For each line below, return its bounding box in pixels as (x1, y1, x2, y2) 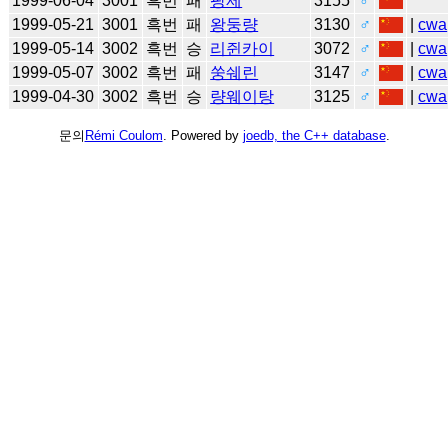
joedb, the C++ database (242, 127, 386, 143)
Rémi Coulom (84, 127, 163, 143)
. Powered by (162, 127, 243, 143)
